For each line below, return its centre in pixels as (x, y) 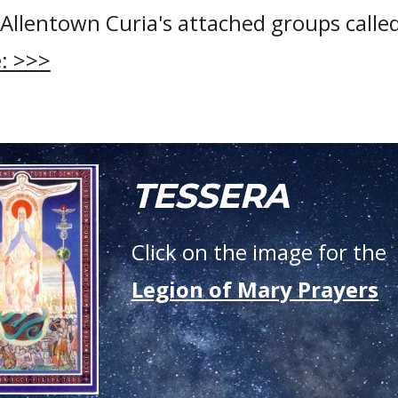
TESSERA (211, 196)
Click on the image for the (259, 252)
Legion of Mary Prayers (255, 289)
